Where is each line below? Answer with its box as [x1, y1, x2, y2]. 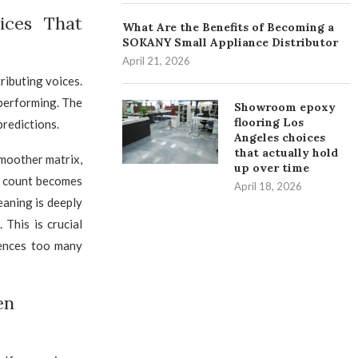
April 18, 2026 [234, 180, 303, 193]
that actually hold [234, 145, 339, 160]
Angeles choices [234, 130, 326, 145]
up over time [234, 161, 310, 175]
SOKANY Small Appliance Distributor [122, 35, 339, 50]
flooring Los [234, 115, 304, 129]
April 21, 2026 [122, 54, 191, 67]
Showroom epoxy [234, 100, 336, 114]
